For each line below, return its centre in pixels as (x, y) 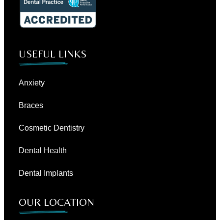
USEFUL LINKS (53, 54)
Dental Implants (46, 173)
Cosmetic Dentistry (52, 128)
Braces (31, 105)
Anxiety (32, 82)
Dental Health (43, 150)
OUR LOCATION (56, 202)
